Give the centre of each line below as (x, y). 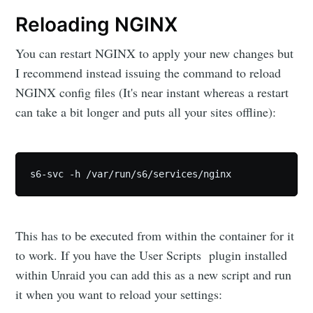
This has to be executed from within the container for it (155, 235)
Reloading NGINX (97, 25)
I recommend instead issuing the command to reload (148, 72)
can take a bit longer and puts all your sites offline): (146, 111)
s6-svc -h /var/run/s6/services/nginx (131, 174)
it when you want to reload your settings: (119, 294)
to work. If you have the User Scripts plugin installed (152, 255)
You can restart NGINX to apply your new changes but (155, 53)
